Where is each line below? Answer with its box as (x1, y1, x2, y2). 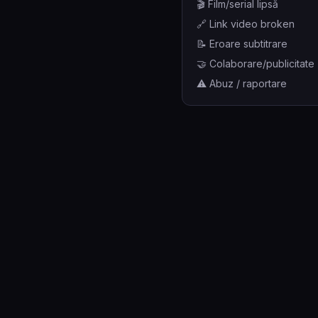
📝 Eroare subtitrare (197, 38, 287, 50)
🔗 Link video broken (197, 18, 295, 30)
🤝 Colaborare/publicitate (197, 57, 314, 70)
